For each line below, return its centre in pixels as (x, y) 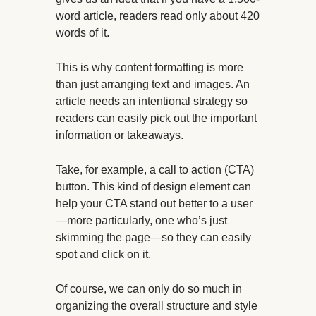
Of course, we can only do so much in (149, 289)
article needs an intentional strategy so (152, 102)
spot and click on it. (103, 255)
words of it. (83, 33)
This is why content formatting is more (150, 68)
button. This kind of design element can (153, 187)
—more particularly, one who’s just (141, 221)
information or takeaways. (120, 135)
